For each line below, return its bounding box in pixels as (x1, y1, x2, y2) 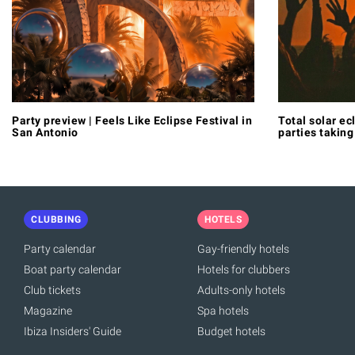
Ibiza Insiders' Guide (24, 324, 121, 338)
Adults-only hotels (197, 283, 285, 296)
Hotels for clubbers (197, 262, 290, 276)
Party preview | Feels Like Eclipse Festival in (12, 113, 252, 127)
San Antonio (12, 125, 78, 139)
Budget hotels (197, 324, 265, 338)
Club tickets (24, 283, 81, 296)
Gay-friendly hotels (197, 242, 289, 255)
